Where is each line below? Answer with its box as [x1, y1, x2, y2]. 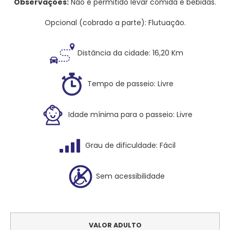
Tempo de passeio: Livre [87, 78, 174, 89]
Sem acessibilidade [96, 170, 165, 181]
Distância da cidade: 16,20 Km [78, 47, 183, 58]
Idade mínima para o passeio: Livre [68, 109, 193, 120]
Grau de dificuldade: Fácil [85, 140, 176, 150]
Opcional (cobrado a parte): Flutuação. [44, 17, 186, 28]
